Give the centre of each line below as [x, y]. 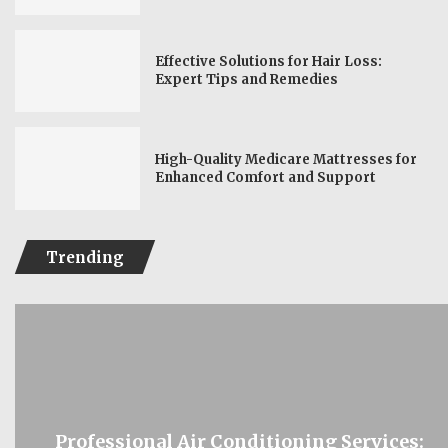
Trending [85, 258]
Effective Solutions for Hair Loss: [269, 61]
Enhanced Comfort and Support [266, 177]
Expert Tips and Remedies [247, 79]
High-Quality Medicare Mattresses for [286, 159]
